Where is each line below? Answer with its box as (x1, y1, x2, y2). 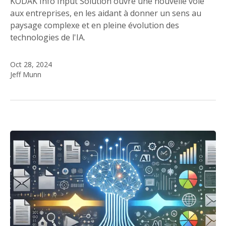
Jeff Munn (10, 70, 41, 80)
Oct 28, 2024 (10, 60, 52, 70)
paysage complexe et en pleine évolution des (10, 20, 179, 31)
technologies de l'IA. (10, 32, 85, 43)
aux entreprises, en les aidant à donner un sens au (10, 8, 201, 19)
